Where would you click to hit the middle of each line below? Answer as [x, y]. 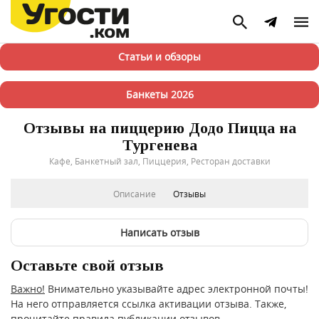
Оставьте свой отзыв [87, 265]
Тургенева [159, 145]
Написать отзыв [159, 232]
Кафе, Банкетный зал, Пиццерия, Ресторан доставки [159, 161]
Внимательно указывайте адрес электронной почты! [177, 289]
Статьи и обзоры [159, 57]
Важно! [28, 289]
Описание [135, 194]
